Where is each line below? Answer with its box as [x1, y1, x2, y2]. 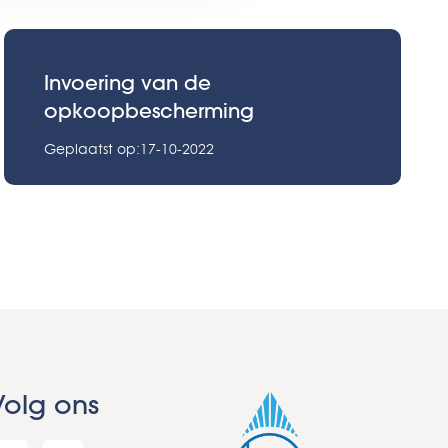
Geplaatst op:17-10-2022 [44, 140, 215, 157]
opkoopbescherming [44, 98, 255, 123]
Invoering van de [44, 70, 212, 95]
